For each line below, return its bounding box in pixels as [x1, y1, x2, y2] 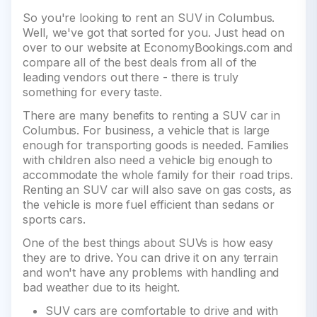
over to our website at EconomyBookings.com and [23, 40, 293, 54]
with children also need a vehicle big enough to [23, 153, 273, 167]
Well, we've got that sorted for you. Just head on [23, 25, 285, 40]
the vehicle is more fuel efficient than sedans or [23, 197, 275, 212]
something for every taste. [23, 85, 162, 99]
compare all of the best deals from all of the [23, 55, 258, 69]
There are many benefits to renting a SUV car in [23, 108, 281, 122]
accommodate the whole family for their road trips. [23, 168, 294, 182]
